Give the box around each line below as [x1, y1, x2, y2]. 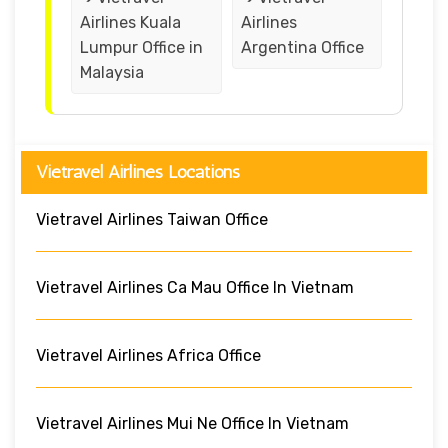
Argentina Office [240, 37, 364, 57]
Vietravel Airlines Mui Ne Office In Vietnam [36, 413, 349, 433]
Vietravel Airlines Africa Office [36, 345, 261, 365]
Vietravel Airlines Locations [36, 160, 240, 183]
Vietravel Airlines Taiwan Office [36, 209, 268, 229]
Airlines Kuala [80, 12, 181, 32]
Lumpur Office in [80, 37, 203, 57]
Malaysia [80, 62, 144, 82]
